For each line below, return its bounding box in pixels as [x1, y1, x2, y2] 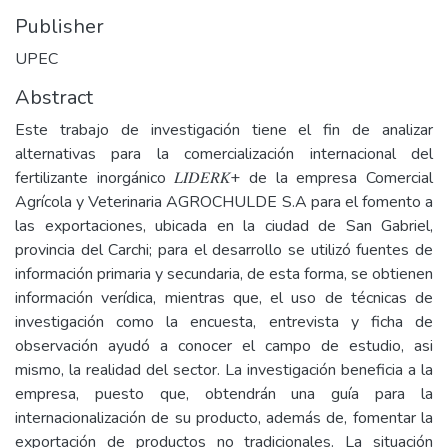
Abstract [15, 84, 93, 111]
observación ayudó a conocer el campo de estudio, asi [15, 335, 433, 357]
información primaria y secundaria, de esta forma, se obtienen [15, 263, 433, 285]
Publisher [15, 13, 104, 40]
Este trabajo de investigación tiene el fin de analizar [15, 119, 433, 141]
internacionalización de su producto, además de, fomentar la [15, 407, 433, 429]
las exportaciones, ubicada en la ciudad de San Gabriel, [15, 215, 433, 237]
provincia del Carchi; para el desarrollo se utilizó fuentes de [15, 239, 433, 261]
